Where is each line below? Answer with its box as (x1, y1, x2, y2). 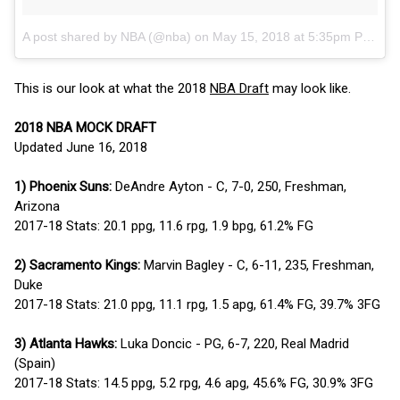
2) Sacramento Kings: (14, 256, 140, 273)
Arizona (14, 197, 60, 214)
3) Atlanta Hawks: (14, 335, 117, 352)
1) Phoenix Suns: (14, 178, 112, 195)
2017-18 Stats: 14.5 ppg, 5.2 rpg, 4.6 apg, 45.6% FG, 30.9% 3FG (14, 374, 373, 391)
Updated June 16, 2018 (14, 138, 147, 155)
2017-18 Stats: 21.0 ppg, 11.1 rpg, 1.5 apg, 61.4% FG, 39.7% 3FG (14, 296, 380, 312)
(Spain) (14, 354, 55, 371)
